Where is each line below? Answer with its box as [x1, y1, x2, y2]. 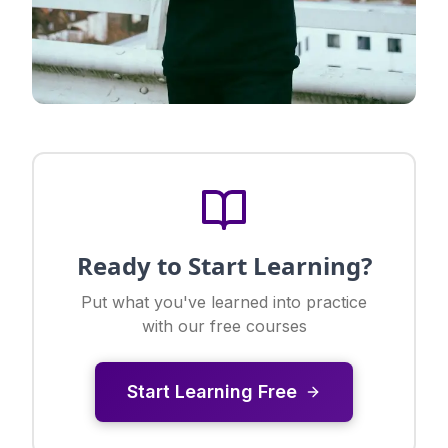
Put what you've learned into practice [81, 292, 367, 313]
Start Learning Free [127, 381, 297, 403]
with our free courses [141, 316, 307, 337]
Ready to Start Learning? [76, 249, 372, 283]
